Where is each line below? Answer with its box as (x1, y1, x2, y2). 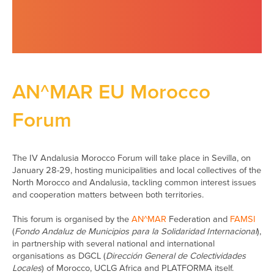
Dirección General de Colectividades (106, 251, 246, 261)
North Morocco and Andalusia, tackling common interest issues (12, 177, 256, 188)
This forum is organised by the (12, 214, 131, 224)
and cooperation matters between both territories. (12, 190, 204, 200)
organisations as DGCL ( (12, 251, 106, 261)
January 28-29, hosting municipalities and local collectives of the (12, 165, 261, 176)
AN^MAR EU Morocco (12, 80, 210, 104)
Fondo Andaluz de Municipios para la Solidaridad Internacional (15, 226, 257, 237)
